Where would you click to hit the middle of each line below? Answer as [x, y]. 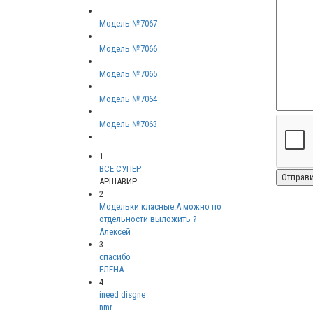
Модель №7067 [128, 23]
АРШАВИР [118, 181]
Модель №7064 [128, 99]
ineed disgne [122, 294]
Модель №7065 [128, 73]
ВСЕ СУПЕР [120, 168]
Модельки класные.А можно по [160, 206]
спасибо [115, 256]
